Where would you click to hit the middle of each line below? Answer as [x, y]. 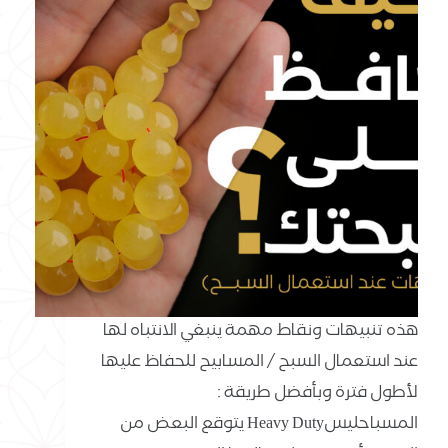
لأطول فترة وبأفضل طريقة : [317, 394]
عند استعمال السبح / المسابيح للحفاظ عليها [259, 363]
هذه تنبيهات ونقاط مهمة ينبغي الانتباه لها [260, 332]
